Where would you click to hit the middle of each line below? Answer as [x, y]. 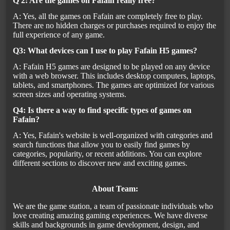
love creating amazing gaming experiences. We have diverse [110, 216]
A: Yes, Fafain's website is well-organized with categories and [113, 136]
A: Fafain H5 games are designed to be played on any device [111, 67]
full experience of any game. [59, 35]
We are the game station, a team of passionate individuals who [113, 206]
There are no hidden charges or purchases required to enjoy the [114, 26]
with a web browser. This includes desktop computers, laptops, [114, 76]
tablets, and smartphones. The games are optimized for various [113, 85]
